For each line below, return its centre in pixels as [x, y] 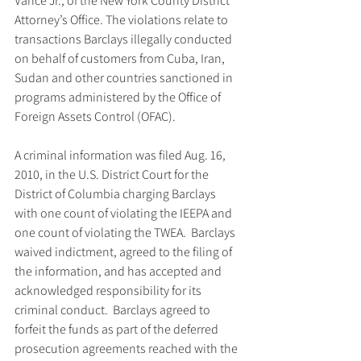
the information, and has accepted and [119, 271]
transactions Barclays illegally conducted [124, 39]
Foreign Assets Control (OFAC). [95, 116]
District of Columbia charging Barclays [116, 194]
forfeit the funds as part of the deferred [118, 329]
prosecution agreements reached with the [127, 349]
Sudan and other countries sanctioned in [125, 78]
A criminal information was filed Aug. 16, [121, 155]
